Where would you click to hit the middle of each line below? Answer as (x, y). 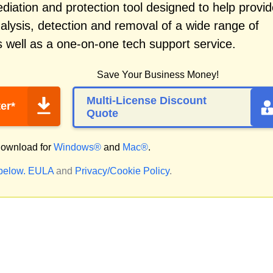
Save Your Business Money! (158, 75)
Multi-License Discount (147, 101)
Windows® (77, 147)
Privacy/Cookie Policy (122, 171)
